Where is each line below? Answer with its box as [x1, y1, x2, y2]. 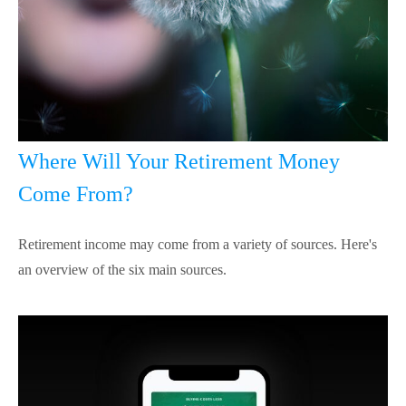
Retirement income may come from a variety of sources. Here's [18, 236, 377, 252]
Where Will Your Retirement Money [18, 149, 340, 173]
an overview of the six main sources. [18, 261, 227, 277]
